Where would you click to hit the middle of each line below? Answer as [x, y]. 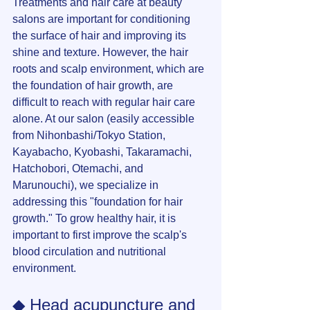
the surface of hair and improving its [101, 36]
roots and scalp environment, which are [110, 69]
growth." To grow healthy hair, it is [95, 219]
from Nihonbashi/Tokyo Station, [90, 136]
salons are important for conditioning [103, 19]
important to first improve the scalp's [101, 235]
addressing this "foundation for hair [99, 202]
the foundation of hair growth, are [94, 86]
